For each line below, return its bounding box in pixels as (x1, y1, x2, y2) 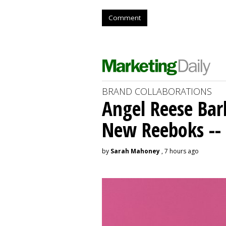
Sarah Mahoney (110, 146, 160, 155)
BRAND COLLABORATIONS (102, 85, 212, 97)
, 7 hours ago (160, 146, 199, 155)
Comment (108, 13, 141, 22)
